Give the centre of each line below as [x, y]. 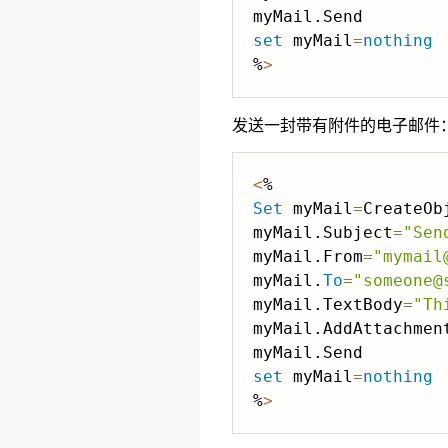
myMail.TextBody [328, 304]
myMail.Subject [323, 232]
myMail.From [308, 256]
